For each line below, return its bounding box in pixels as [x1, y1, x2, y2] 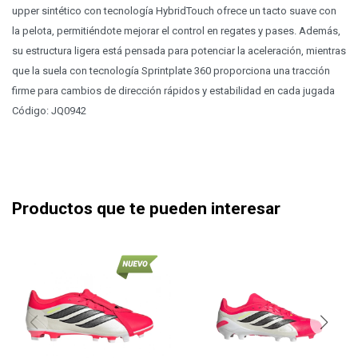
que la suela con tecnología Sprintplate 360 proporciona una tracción [12, 65, 330, 77]
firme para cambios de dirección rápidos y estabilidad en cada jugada [12, 85, 335, 97]
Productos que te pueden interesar [12, 199, 280, 218]
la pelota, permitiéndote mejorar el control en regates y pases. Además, [12, 25, 340, 37]
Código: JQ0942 [12, 105, 86, 117]
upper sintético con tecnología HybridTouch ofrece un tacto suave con [12, 5, 336, 17]
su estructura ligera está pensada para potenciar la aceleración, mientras [12, 45, 346, 57]
